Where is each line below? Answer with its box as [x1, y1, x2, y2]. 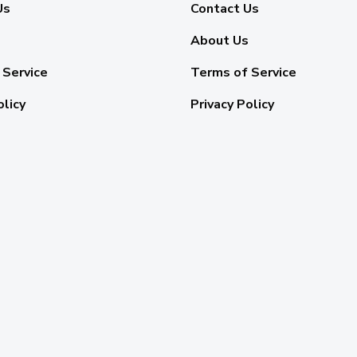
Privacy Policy [190, 96, 274, 114]
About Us [190, 32, 249, 50]
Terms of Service [190, 64, 296, 82]
